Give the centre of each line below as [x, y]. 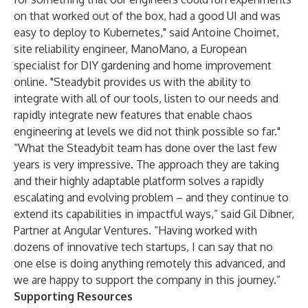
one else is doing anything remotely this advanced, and [150, 263]
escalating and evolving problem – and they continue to [151, 197]
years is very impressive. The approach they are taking [146, 164]
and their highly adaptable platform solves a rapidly [139, 181]
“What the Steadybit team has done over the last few [145, 148]
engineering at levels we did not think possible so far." [147, 131]
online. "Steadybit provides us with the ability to [132, 82]
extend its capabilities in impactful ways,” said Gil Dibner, [154, 214]
